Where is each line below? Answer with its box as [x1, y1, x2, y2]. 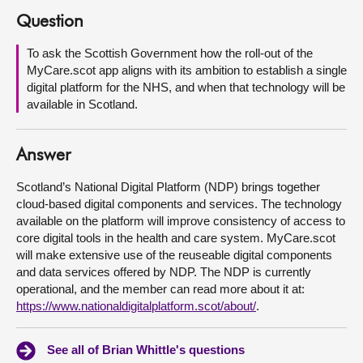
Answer [16, 147, 70, 164]
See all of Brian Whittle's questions [47, 343, 245, 357]
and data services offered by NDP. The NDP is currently [16, 265, 311, 279]
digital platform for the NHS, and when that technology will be [27, 80, 345, 94]
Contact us [16, 70, 83, 83]
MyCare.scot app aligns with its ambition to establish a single [27, 63, 347, 77]
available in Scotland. [27, 97, 138, 111]
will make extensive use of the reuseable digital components [16, 248, 332, 262]
